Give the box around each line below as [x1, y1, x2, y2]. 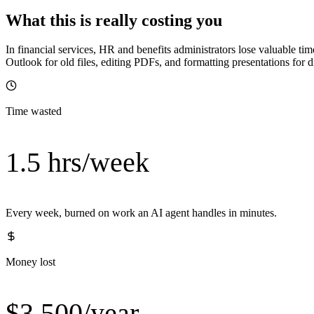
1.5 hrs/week [6, 146, 149, 179]
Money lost [6, 256, 55, 268]
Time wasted [6, 105, 62, 118]
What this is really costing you [6, 11, 222, 29]
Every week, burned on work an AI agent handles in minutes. [6, 207, 277, 219]
